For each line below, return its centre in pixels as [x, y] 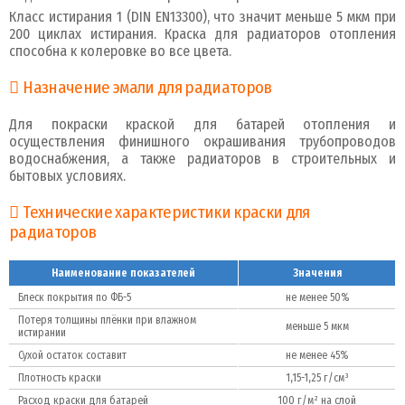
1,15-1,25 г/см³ [317, 377]
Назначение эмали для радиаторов [147, 87]
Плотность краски [60, 377]
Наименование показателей [123, 273]
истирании [42, 332]
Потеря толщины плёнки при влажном [107, 320]
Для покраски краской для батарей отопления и [202, 124]
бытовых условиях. [67, 175]
